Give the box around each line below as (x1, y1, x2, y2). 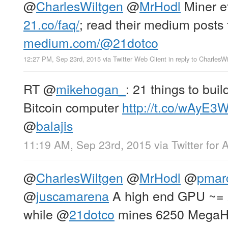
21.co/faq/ (23, 14, 79, 33)
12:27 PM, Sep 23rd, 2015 (23, 54, 101, 64)
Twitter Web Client (113, 54, 166, 64)
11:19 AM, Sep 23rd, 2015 (23, 137, 151, 153)
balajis (36, 116, 73, 135)
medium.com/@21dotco (23, 33, 158, 51)
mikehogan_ (56, 79, 126, 98)
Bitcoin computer (23, 98, 122, 117)
